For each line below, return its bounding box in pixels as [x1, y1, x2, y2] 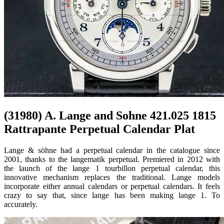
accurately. [4, 200, 37, 209]
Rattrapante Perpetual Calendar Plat [4, 122, 195, 136]
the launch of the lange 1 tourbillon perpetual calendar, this [4, 164, 220, 173]
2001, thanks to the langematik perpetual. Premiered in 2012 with [4, 155, 220, 164]
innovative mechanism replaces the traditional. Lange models [4, 173, 220, 182]
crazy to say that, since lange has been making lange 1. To [4, 191, 220, 200]
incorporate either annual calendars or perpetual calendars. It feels [4, 182, 220, 191]
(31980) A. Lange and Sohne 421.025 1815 [4, 109, 216, 122]
